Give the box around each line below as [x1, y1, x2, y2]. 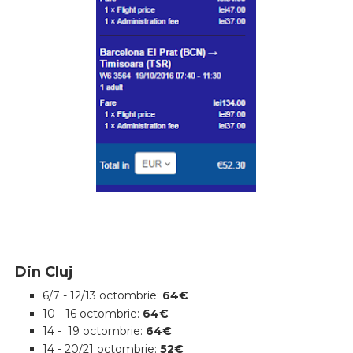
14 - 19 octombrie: [42, 324, 146, 339]
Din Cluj [14, 263, 73, 281]
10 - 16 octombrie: [42, 306, 143, 321]
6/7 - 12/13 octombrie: [42, 288, 162, 303]
